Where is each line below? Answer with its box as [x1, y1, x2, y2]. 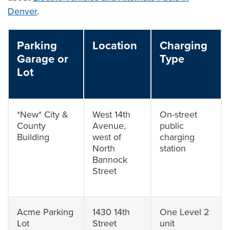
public [160, 120, 184, 131]
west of [92, 131, 122, 143]
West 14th [92, 109, 131, 120]
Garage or [17, 52, 69, 66]
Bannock [92, 154, 128, 165]
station [160, 143, 186, 154]
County [17, 120, 46, 131]
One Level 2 [160, 206, 210, 218]
